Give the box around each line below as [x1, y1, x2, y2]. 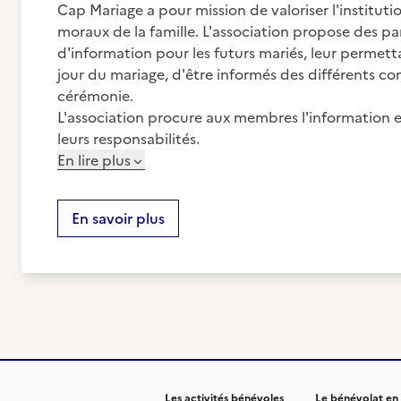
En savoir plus [72, 208, 165, 229]
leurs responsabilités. [57, 128, 200, 149]
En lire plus [57, 149, 131, 171]
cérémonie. [57, 85, 133, 107]
